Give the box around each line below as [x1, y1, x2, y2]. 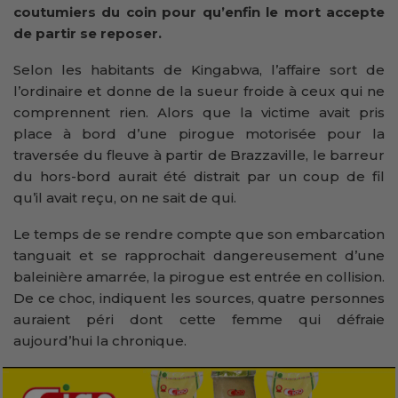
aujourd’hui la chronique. [13, 331, 187, 349]
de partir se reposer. [13, 24, 162, 42]
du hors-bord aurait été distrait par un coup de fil [13, 167, 385, 185]
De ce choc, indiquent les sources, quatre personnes [13, 289, 385, 306]
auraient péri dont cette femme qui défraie [13, 310, 385, 328]
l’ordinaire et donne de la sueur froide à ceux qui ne [13, 82, 385, 99]
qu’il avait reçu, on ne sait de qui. [13, 188, 236, 206]
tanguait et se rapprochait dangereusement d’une [13, 246, 385, 264]
